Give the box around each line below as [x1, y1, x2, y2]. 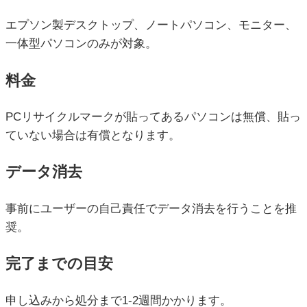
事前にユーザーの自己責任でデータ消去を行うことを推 [5, 201, 297, 215]
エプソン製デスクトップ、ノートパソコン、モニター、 [5, 19, 297, 32]
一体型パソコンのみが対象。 [5, 37, 157, 51]
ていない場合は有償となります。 [5, 129, 180, 143]
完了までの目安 [5, 255, 113, 273]
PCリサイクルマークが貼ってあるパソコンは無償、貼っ [5, 110, 301, 124]
